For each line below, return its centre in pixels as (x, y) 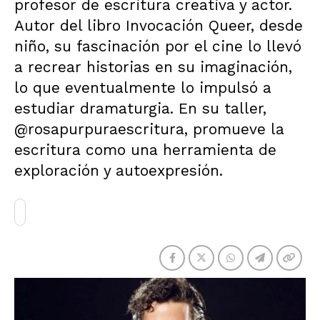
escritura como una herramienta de (145, 150)
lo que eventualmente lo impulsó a (143, 87)
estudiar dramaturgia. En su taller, (140, 108)
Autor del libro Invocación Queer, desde (159, 25)
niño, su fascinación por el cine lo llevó (158, 46)
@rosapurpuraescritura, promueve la (149, 129)
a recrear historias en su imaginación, (153, 67)
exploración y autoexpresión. (119, 170)
